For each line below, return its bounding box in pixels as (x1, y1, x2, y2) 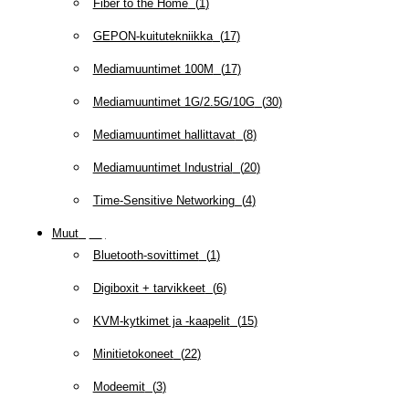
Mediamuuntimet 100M (92, 62, 214, 77)
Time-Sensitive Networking (92, 194, 235, 208)
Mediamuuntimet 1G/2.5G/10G (92, 95, 255, 110)
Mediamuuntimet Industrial (92, 161, 233, 175)
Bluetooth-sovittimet (92, 248, 199, 263)
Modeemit (92, 380, 145, 394)
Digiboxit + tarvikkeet (92, 281, 205, 296)
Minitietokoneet (92, 347, 173, 362)
